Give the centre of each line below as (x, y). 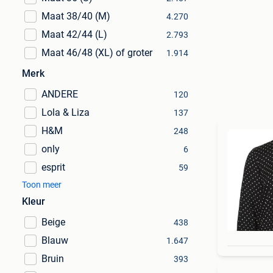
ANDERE (60, 94)
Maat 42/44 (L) (74, 34)
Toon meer (42, 185)
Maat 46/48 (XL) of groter (97, 53)
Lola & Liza (66, 112)
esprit (53, 167)
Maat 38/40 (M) (76, 16)
